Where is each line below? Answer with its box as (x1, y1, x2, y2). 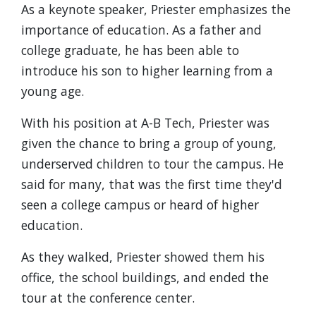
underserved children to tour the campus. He (21, 155, 284, 172)
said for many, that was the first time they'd (21, 176, 282, 193)
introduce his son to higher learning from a (21, 62, 273, 79)
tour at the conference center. (21, 289, 195, 306)
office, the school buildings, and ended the (21, 269, 269, 286)
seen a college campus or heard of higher (21, 196, 259, 213)
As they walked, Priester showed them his (21, 248, 265, 265)
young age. (21, 83, 84, 99)
